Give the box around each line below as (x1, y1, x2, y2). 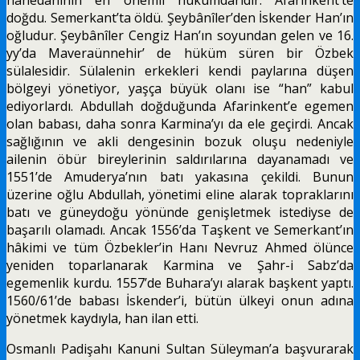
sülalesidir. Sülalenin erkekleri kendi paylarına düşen (6, 61, 354, 80)
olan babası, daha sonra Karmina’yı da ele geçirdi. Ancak (6, 114, 354, 133)
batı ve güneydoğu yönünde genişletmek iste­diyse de (6, 202, 354, 221)
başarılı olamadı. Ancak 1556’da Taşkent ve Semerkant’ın (6, 220, 354, 239)
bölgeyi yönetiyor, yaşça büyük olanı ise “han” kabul (6, 79, 354, 97)
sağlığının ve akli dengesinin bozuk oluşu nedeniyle (6, 132, 354, 150)
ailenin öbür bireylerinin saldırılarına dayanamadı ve (6, 149, 354, 168)
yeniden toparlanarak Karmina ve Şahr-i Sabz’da (6, 256, 354, 274)
